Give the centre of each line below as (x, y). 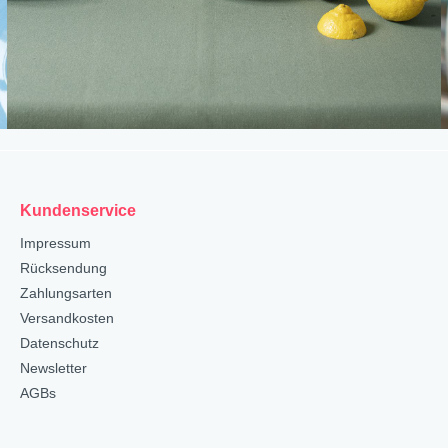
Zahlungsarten (66, 292)
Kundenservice (78, 210)
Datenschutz (59, 342)
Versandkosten (67, 317)
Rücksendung (63, 267)
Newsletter (53, 367)
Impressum (55, 242)
